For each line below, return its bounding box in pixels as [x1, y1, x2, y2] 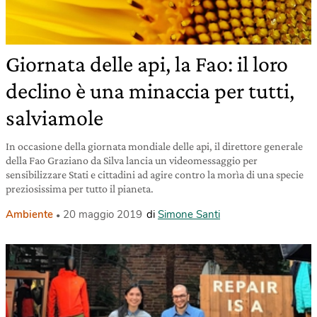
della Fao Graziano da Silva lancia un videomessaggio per [6, 154, 258, 166]
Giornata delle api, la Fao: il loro [6, 50, 288, 76]
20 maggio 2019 [63, 207, 142, 221]
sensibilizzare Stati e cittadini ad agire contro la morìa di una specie [6, 168, 304, 180]
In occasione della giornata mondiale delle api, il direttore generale [6, 139, 303, 152]
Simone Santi [158, 207, 220, 221]
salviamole [6, 104, 103, 130]
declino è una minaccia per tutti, [6, 77, 294, 103]
